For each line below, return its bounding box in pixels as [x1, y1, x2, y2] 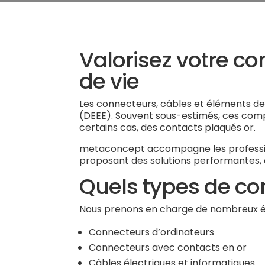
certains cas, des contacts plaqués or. [79, 121, 256, 134]
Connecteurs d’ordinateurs [89, 225, 215, 239]
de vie [79, 66, 140, 96]
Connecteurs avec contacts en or [89, 241, 247, 254]
